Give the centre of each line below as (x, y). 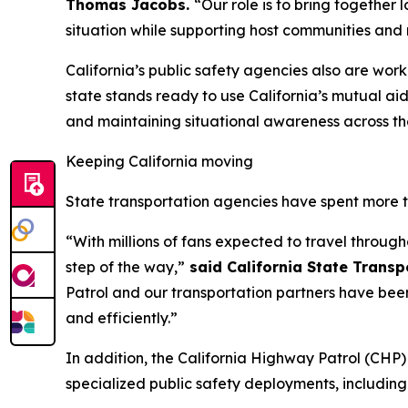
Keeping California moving (159, 161)
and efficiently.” (122, 318)
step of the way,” (125, 267)
